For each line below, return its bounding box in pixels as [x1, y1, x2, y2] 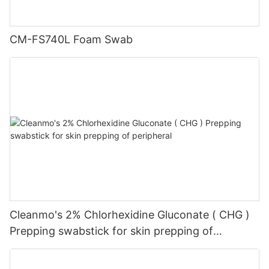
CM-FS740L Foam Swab [10, 33, 133, 46]
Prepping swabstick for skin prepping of [10, 225, 213, 238]
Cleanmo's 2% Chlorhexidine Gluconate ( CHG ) [10, 208, 250, 222]
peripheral [10, 241, 61, 254]
